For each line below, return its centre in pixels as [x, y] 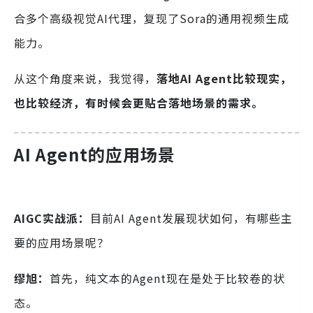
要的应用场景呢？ [61, 242]
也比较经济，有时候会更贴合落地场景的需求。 [144, 103]
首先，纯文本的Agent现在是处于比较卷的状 [167, 278]
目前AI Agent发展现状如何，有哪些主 [191, 218]
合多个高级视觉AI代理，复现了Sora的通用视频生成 [152, 19]
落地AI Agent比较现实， [224, 79]
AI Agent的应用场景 [95, 154]
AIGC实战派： [52, 218]
